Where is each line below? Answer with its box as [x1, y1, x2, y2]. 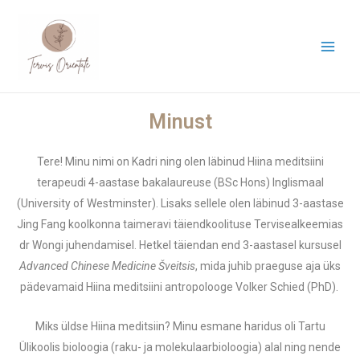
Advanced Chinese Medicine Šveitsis [19, 260, 195, 273]
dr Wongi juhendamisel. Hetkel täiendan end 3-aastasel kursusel [18, 239, 342, 252]
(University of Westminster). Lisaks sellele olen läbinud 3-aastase [16, 197, 344, 211]
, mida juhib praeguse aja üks [195, 260, 341, 273]
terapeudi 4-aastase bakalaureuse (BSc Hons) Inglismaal [36, 176, 324, 190]
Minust [148, 110, 212, 134]
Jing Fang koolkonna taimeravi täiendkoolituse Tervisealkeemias [17, 218, 343, 231]
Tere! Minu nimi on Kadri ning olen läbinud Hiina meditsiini [36, 155, 324, 169]
